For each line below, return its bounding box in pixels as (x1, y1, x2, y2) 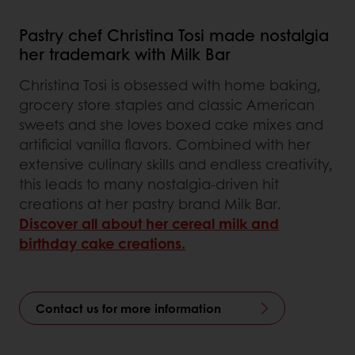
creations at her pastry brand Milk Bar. (19, 193, 281, 214)
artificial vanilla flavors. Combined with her (19, 133, 311, 155)
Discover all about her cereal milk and (19, 212, 279, 234)
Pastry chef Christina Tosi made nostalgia (19, 23, 329, 46)
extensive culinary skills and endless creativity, (19, 153, 333, 174)
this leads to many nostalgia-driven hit (19, 173, 279, 194)
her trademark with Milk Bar (19, 42, 231, 65)
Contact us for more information (36, 299, 221, 317)
